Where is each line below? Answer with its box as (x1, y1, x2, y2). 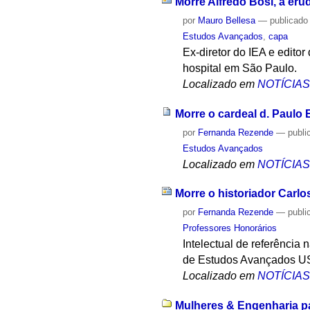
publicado (270, 15, 309, 26)
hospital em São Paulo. (183, 62, 298, 74)
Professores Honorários (183, 223, 277, 234)
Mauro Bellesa (198, 15, 256, 26)
